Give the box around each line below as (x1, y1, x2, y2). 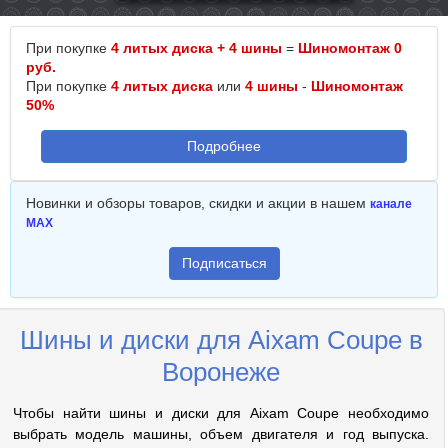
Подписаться (181, 255, 267, 271)
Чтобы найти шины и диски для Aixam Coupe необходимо (13, 405, 429, 421)
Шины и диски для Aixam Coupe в (19, 325, 423, 355)
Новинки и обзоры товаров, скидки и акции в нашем (26, 195, 370, 211)
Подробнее (187, 138, 261, 154)
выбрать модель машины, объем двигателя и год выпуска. (13, 426, 429, 442)
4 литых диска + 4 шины (111, 40, 282, 56)
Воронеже (162, 357, 280, 387)
